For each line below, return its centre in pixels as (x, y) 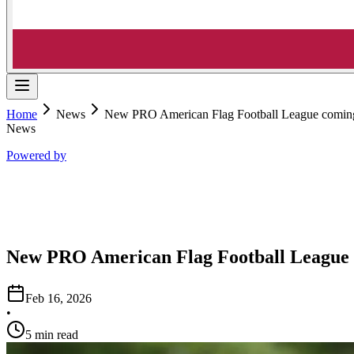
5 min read (52, 335)
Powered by (36, 156)
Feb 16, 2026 (58, 299)
